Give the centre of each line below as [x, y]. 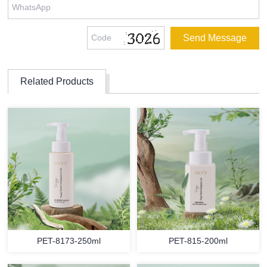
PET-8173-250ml [69, 240]
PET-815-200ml [198, 240]
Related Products [57, 81]
